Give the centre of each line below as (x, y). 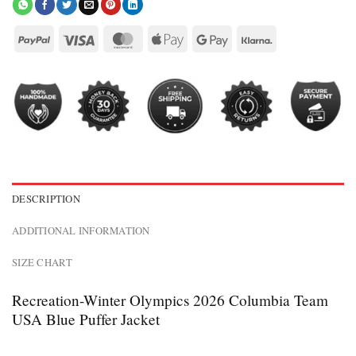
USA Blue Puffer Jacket (86, 319)
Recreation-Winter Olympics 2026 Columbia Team (170, 300)
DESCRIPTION (46, 199)
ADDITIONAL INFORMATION (81, 231)
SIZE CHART (43, 263)
